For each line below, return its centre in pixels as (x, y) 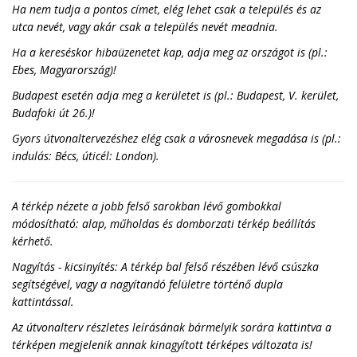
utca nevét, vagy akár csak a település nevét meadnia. (145, 27)
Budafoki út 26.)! (53, 113)
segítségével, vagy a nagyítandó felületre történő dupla (147, 284)
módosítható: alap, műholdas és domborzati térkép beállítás (164, 224)
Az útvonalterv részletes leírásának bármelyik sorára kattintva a (172, 327)
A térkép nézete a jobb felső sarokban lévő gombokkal (147, 206)
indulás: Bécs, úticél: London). (86, 156)
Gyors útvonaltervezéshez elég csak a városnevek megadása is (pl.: (177, 138)
